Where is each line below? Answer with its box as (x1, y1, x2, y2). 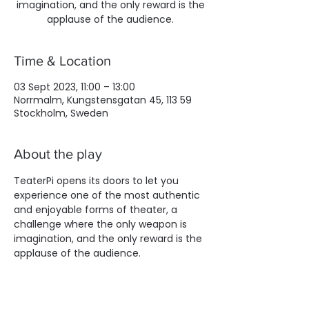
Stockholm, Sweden (14, 106, 108, 120)
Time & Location (14, 53, 111, 68)
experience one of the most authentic (14, 188, 203, 202)
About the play (14, 146, 102, 161)
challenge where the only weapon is (14, 217, 190, 231)
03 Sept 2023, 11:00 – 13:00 (14, 80, 135, 94)
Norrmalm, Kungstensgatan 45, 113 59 (14, 93, 192, 107)
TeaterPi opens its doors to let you (14, 174, 181, 188)
